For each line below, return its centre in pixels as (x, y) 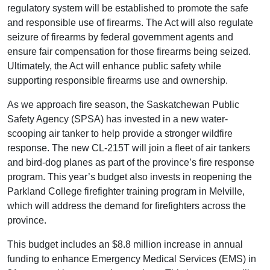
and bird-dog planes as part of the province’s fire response (131, 162)
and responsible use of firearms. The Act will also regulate (130, 22)
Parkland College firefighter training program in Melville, (126, 191)
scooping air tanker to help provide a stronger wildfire (120, 133)
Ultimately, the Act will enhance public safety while (114, 66)
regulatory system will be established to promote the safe (128, 8)
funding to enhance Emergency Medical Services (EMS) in (132, 259)
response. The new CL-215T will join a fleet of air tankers (129, 148)
